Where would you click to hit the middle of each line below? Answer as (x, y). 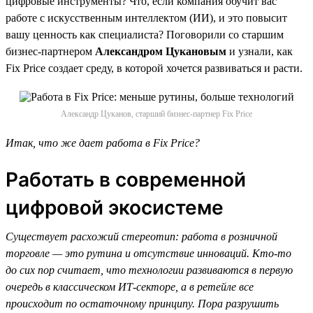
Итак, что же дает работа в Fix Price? (103, 143)
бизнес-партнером (50, 51)
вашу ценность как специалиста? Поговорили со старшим (145, 34)
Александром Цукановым (161, 51)
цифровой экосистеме (115, 207)
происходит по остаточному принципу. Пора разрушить (142, 303)
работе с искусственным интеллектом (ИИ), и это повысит (146, 17)
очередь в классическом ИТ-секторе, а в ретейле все (130, 286)
